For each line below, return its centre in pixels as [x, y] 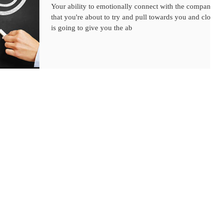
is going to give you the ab [92, 28]
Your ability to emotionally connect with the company [133, 7]
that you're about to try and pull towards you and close [134, 17]
